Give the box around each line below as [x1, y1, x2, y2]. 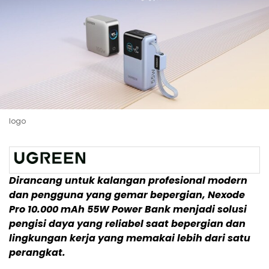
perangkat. [9, 246, 65, 260]
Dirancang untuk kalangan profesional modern [9, 174, 247, 188]
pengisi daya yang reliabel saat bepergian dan [9, 217, 246, 231]
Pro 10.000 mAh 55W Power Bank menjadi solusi [9, 202, 247, 217]
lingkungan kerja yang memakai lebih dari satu [9, 231, 250, 246]
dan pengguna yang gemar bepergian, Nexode [9, 188, 245, 202]
